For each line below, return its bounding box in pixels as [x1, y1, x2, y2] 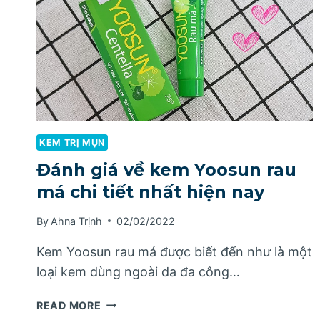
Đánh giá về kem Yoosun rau [36, 159, 296, 180]
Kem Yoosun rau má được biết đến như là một [36, 244, 312, 259]
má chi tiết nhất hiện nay [36, 181, 264, 202]
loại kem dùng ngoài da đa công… [36, 264, 240, 279]
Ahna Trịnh [51, 214, 103, 227]
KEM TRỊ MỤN [39, 137, 105, 149]
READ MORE [36, 299, 101, 311]
